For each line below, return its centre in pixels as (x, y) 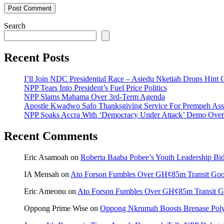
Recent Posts (36, 57)
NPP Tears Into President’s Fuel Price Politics (95, 87)
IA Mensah (41, 174)
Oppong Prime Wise (56, 208)
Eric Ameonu (45, 191)
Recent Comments (51, 136)
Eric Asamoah (46, 157)
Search (15, 26)
